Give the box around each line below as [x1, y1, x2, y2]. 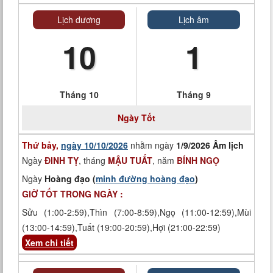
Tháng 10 [59, 88, 99, 101]
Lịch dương [57, 13, 101, 26]
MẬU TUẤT [108, 154, 152, 166]
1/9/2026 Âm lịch [176, 139, 244, 151]
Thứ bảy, [22, 139, 61, 151]
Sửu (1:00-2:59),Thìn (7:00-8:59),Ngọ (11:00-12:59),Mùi [22, 206, 251, 218]
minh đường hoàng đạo [96, 172, 195, 185]
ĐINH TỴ [44, 154, 79, 166]
